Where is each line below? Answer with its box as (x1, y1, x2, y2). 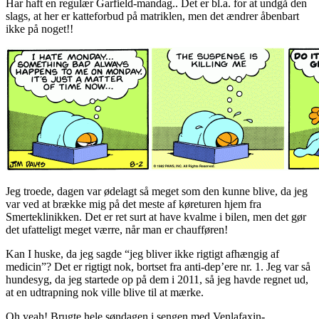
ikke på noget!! (6, 22, 73, 35)
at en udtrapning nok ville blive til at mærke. (6, 286, 204, 298)
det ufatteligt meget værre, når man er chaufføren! (6, 223, 228, 236)
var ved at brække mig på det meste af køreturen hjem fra (6, 197, 261, 210)
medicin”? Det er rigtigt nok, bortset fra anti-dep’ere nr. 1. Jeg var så (6, 260, 310, 273)
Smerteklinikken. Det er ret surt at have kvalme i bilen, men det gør (6, 210, 306, 223)
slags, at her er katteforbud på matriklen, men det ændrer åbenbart (6, 9, 299, 22)
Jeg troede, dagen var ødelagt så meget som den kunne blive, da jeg (6, 184, 308, 197)
